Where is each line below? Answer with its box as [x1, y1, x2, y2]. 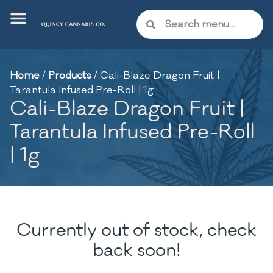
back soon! [92, 239, 181, 262]
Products [48, 69, 91, 82]
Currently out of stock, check [16, 219, 257, 242]
